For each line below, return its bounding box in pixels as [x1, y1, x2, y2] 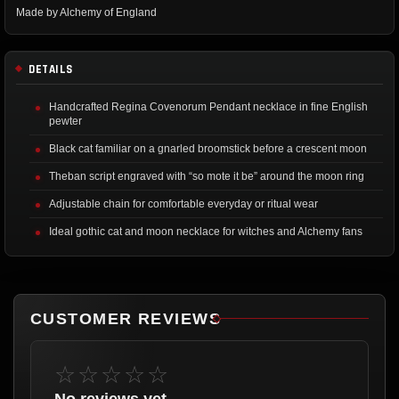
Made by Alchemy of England [16, 5, 157, 19]
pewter [49, 114, 82, 127]
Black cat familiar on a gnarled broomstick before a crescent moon [49, 142, 367, 155]
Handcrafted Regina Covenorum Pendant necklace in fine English [49, 100, 368, 113]
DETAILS [28, 61, 73, 77]
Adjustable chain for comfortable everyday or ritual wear [49, 197, 318, 210]
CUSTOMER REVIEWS [30, 309, 222, 328]
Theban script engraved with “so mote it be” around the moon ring [49, 169, 364, 183]
